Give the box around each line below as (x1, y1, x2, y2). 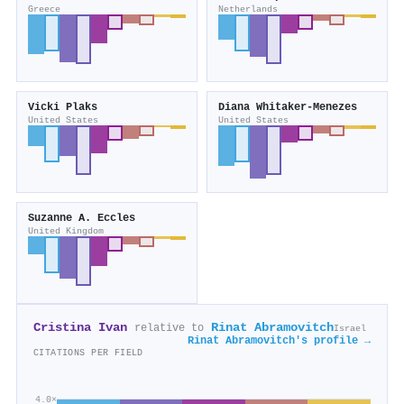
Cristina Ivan (33, 321, 127, 335)
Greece (28, 4, 60, 15)
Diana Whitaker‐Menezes (218, 101, 357, 115)
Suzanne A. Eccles (28, 212, 135, 225)
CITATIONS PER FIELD (33, 347, 143, 359)
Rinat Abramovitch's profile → (188, 335, 371, 348)
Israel (334, 323, 366, 335)
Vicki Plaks (28, 101, 97, 115)
